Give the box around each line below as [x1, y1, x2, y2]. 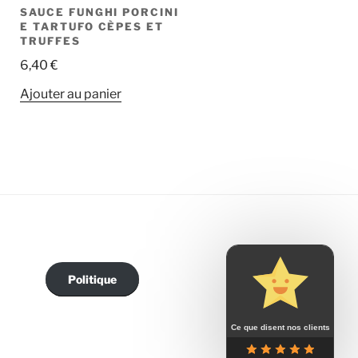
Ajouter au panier [20, 86, 122, 101]
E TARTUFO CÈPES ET [20, 19, 165, 33]
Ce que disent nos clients [230, 323, 330, 332]
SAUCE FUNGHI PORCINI [20, 5, 180, 18]
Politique [67, 272, 117, 287]
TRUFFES [20, 34, 81, 47]
